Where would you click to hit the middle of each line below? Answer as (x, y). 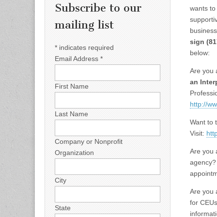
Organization (74, 152)
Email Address (77, 58)
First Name (72, 86)
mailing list (84, 25)
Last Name (71, 114)
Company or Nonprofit (89, 141)
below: (200, 53)
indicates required (85, 47)
